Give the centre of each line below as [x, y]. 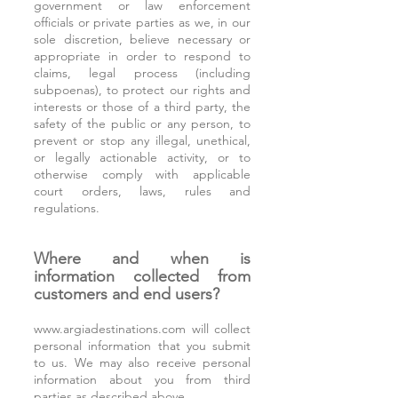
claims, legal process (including [142, 73]
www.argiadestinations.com [110, 329]
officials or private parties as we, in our [142, 22]
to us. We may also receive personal [142, 362]
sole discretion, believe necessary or [142, 39]
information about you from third [142, 379]
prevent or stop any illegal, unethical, [142, 140]
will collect [218, 329]
